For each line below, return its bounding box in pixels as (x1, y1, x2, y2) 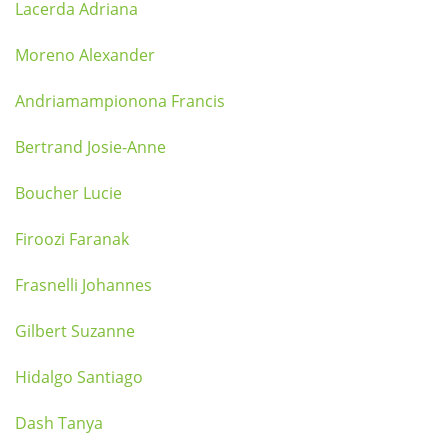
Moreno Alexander (15, 44, 155, 66)
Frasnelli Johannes (15, 274, 152, 296)
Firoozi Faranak (15, 228, 129, 250)
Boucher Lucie (15, 182, 122, 204)
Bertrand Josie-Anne (15, 136, 166, 158)
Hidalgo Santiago (15, 366, 143, 388)
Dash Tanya (15, 412, 103, 434)
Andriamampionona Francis (15, 90, 225, 112)
